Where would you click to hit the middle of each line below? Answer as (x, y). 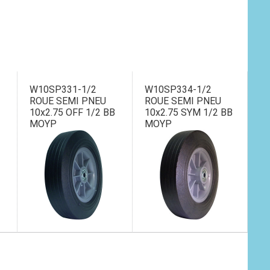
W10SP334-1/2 (178, 89)
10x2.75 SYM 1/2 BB (189, 112)
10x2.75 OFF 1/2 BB (73, 112)
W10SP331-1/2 (63, 89)
